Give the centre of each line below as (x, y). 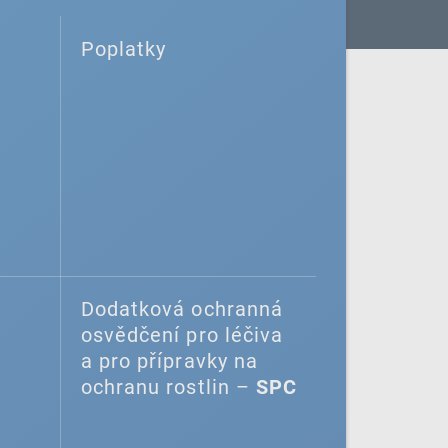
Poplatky (123, 49)
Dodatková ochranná (181, 309)
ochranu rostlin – (168, 387)
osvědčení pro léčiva (181, 335)
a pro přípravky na (169, 361)
